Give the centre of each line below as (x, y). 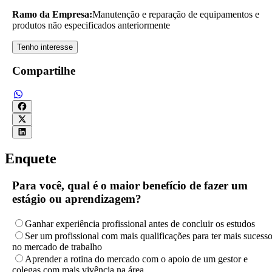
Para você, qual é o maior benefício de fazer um (130, 185)
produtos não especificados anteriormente (91, 25)
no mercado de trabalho (57, 246)
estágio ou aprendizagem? (77, 199)
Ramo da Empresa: (52, 14)
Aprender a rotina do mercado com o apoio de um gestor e (136, 259)
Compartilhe (44, 71)
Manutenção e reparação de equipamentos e (176, 14)
